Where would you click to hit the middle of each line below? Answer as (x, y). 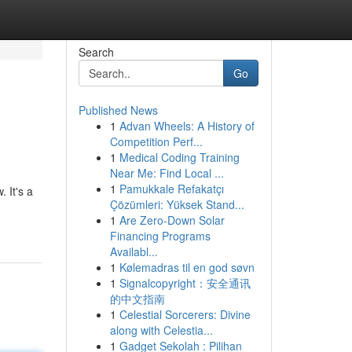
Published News (118, 110)
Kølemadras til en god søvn (187, 267)
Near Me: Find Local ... (167, 173)
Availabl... (134, 251)
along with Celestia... (161, 330)
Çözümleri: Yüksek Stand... (177, 204)
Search (96, 52)
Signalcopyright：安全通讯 (185, 283)
